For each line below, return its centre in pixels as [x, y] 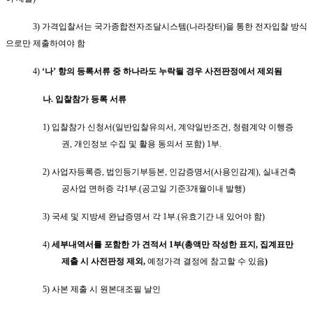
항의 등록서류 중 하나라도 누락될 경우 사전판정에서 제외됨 [170, 71]
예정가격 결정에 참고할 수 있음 [206, 261]
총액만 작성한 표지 [220, 244]
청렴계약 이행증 [263, 127]
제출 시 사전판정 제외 [102, 261]
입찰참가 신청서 [82, 127]
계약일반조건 [204, 127]
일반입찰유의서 [145, 127]
